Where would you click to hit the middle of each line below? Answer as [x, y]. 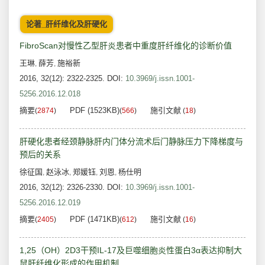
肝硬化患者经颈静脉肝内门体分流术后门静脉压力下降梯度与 [131, 142]
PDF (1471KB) [95, 219]
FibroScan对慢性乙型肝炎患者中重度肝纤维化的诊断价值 [126, 46]
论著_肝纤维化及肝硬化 [67, 24]
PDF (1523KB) [95, 111]
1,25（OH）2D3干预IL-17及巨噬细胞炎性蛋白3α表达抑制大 [131, 251]
